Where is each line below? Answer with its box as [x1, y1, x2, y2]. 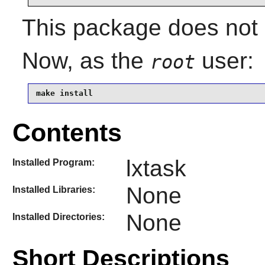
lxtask [125, 155, 186, 181]
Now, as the [21, 47, 150, 73]
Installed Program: [12, 157, 95, 167]
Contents [12, 118, 122, 147]
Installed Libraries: [12, 184, 95, 195]
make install [35, 89, 93, 98]
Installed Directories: [12, 212, 105, 222]
